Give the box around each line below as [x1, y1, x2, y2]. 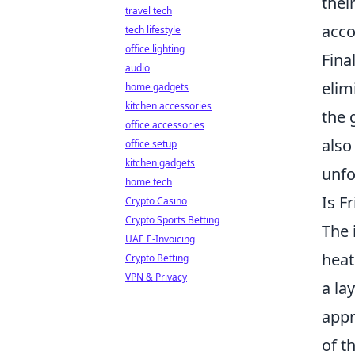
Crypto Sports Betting [125, 213, 219, 227]
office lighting [125, 42, 185, 55]
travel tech [125, 4, 172, 17]
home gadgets [125, 80, 189, 94]
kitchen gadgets [125, 156, 195, 170]
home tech [125, 175, 172, 189]
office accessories [125, 118, 204, 132]
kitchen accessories [125, 99, 212, 113]
